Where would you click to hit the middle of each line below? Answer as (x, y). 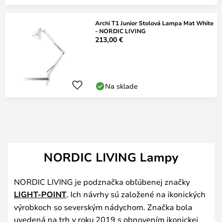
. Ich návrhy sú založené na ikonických (136, 194)
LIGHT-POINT (40, 194)
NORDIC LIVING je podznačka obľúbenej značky (102, 181)
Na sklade (121, 86)
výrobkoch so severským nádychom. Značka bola (103, 207)
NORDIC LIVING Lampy (111, 157)
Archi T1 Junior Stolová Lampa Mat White (154, 23)
